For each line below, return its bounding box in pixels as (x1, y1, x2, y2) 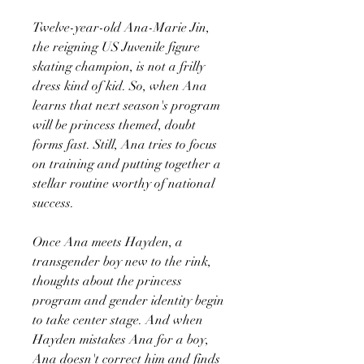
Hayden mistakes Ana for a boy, (32, 331, 209, 348)
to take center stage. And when (32, 311, 203, 328)
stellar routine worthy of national (32, 175, 214, 192)
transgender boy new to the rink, (32, 253, 211, 270)
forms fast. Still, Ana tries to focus (32, 136, 217, 153)
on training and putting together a (32, 155, 221, 172)
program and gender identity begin (32, 292, 224, 309)
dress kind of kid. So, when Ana (32, 77, 207, 94)
